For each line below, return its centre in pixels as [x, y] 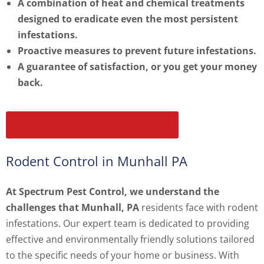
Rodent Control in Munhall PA [97, 161]
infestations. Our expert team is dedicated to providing [128, 224]
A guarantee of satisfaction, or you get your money [137, 67]
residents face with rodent [199, 208]
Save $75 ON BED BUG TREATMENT [92, 125]
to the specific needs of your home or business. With [123, 255]
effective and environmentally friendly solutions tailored [130, 240]
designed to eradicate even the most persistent [128, 19]
